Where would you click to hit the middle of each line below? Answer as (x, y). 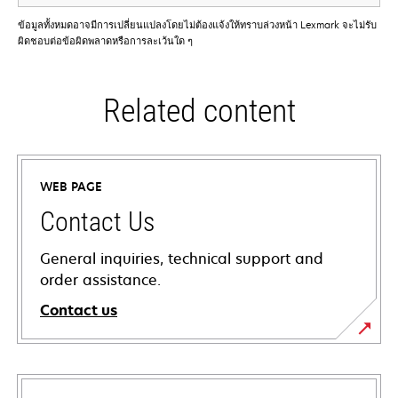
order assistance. (100, 280)
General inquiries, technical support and (182, 259)
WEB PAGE (71, 187)
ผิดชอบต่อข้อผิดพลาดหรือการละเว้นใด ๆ (105, 41)
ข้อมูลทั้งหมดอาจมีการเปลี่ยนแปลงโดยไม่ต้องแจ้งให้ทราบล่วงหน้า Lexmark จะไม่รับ (197, 25)
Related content (199, 111)
